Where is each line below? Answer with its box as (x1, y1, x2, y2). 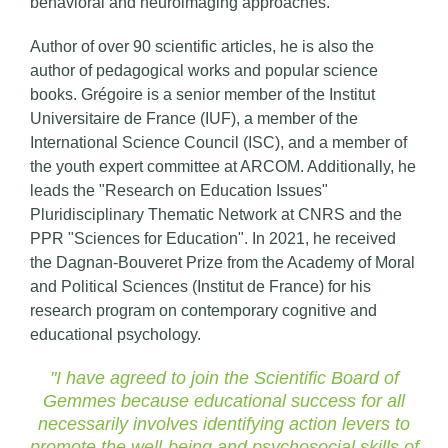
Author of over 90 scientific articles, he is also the (30, 38, 374, 55)
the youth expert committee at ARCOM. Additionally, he (30, 158, 416, 175)
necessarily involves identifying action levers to (38, 414, 410, 434)
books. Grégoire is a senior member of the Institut (30, 86, 375, 103)
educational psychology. (30, 326, 201, 343)
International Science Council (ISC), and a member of (30, 134, 407, 151)
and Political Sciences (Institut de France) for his (30, 278, 371, 295)
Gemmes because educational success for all (43, 391, 405, 411)
